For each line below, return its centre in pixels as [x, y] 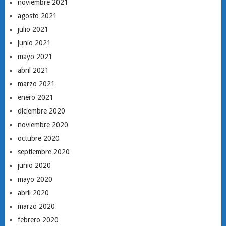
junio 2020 [34, 165]
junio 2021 [34, 43]
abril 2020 [33, 193]
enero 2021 [35, 97]
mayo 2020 [35, 179]
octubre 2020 [38, 138]
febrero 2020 [38, 220]
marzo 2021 [36, 84]
